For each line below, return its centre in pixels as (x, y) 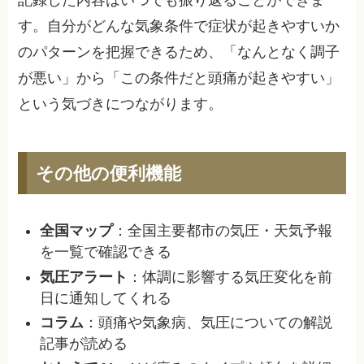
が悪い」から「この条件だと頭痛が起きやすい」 (179, 78)
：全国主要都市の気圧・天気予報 (223, 231)
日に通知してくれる (106, 298)
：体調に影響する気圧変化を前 (230, 277)
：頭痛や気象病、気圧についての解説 (208, 322)
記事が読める (84, 343)
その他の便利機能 (108, 173)
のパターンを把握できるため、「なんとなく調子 (179, 52)
